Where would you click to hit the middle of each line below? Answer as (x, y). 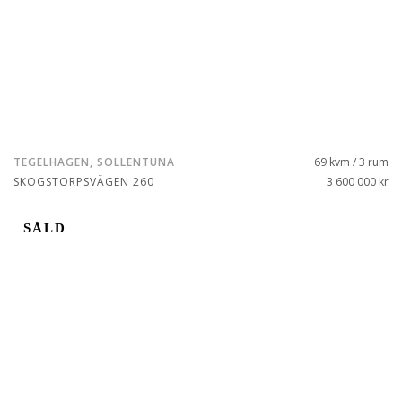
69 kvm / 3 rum (351, 162)
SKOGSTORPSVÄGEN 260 (84, 182)
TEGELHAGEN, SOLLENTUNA (94, 162)
